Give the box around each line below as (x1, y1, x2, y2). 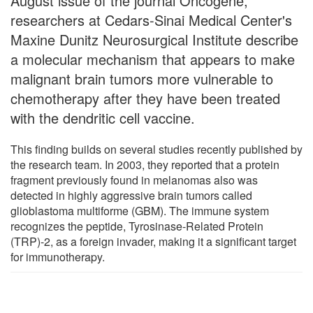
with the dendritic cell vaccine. (10, 107, 195, 128)
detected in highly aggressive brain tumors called (10, 187, 252, 203)
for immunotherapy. (10, 248, 105, 265)
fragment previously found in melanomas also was (10, 171, 258, 188)
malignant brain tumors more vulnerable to (10, 68, 273, 89)
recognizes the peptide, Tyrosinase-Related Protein (10, 217, 263, 234)
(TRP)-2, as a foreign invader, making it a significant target (10, 233, 296, 249)
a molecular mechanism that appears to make (10, 48, 295, 69)
